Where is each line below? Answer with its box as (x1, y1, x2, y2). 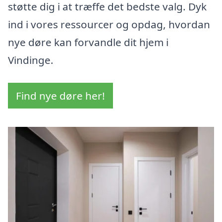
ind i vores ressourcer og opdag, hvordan (8, 17, 210, 32)
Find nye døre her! (16, 89, 105, 103)
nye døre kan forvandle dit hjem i (8, 35, 168, 50)
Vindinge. (8, 53, 54, 67)
